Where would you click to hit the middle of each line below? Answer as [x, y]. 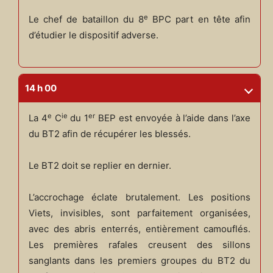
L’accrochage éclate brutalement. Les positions [140, 197]
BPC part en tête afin [200, 19]
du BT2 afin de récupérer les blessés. [109, 134]
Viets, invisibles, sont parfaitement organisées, [140, 213]
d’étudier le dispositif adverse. [93, 35]
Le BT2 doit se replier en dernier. [100, 166]
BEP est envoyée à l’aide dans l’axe [173, 118]
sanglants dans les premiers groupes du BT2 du [140, 261]
